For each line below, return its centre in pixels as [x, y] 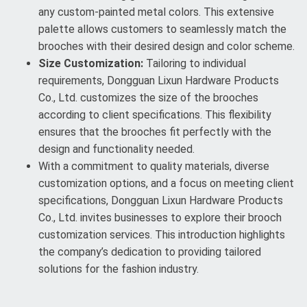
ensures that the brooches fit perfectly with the [155, 132]
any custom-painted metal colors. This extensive [156, 12]
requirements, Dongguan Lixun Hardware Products [159, 81]
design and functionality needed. [116, 149]
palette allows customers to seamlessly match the [162, 29]
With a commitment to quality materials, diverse [154, 166]
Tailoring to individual [195, 63]
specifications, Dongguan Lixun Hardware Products [161, 200]
